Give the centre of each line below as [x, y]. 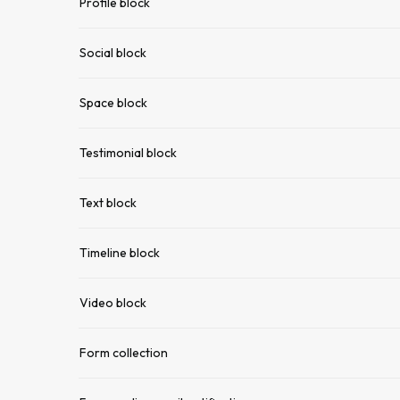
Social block [113, 53]
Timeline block [120, 253]
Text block [108, 203]
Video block [113, 303]
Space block [113, 103]
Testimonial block [128, 153]
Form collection [124, 353]
